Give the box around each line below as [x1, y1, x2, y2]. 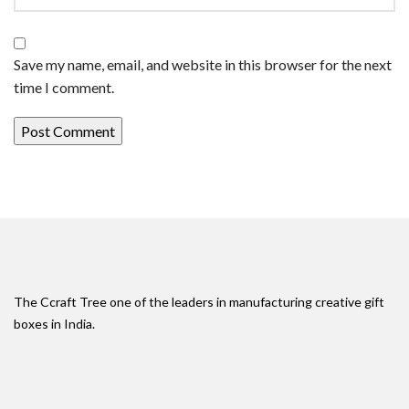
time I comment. [14, 78, 114, 96]
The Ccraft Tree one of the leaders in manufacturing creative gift [14, 293, 384, 309]
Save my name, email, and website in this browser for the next [14, 55, 392, 73]
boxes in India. [14, 315, 95, 331]
